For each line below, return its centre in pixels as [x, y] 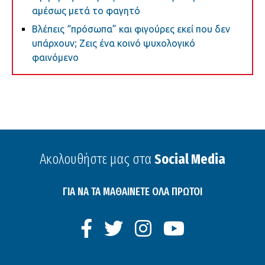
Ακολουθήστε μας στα [97, 159]
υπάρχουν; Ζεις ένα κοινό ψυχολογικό [114, 43]
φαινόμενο [55, 57]
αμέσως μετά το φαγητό [86, 11]
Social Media [190, 159]
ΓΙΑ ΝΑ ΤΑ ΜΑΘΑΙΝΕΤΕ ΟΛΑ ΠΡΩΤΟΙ [132, 191]
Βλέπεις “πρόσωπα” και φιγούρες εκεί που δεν [131, 29]
